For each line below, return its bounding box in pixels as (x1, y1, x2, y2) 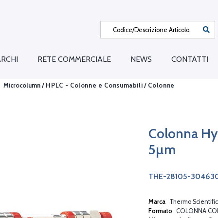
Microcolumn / (2, 81, 46, 89)
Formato (148, 207, 174, 215)
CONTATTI (171, 54, 208, 64)
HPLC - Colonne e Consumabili (46, 81, 143, 89)
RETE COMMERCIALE (37, 54, 111, 64)
